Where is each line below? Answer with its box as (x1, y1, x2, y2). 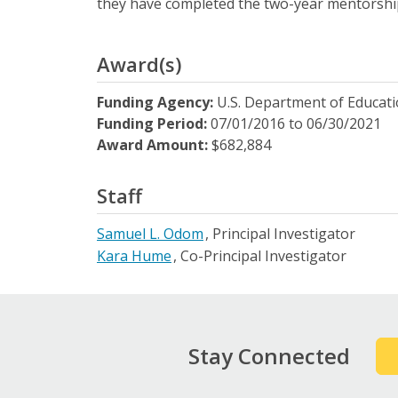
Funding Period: (97, 114, 211, 133)
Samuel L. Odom (97, 224, 203, 243)
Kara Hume (97, 246, 171, 266)
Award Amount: (97, 135, 211, 155)
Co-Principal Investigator (180, 246, 346, 266)
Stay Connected (188, 341, 351, 370)
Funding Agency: (97, 92, 217, 112)
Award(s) (97, 51, 181, 77)
